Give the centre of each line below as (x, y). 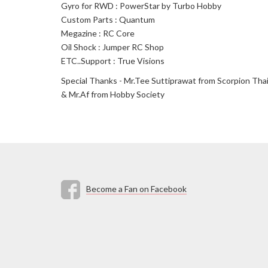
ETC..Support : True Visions (113, 61)
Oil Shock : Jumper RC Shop (112, 47)
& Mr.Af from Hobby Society (113, 95)
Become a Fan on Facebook (136, 188)
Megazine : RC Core (98, 33)
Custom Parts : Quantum (108, 20)
